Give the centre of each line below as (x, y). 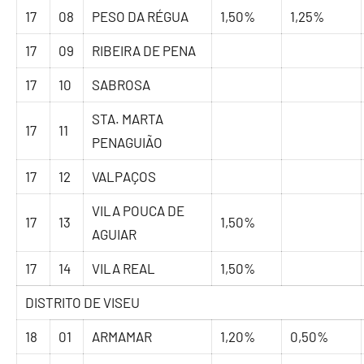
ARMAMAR (122, 337)
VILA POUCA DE (139, 211)
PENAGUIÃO (128, 143)
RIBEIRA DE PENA (144, 51)
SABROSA (121, 85)
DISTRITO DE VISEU (83, 303)
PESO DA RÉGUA (141, 17)
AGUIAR (115, 234)
